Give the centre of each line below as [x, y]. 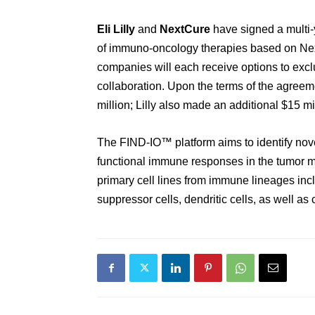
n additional [249, 105]
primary [117, 180]
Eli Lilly [117, 29]
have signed [245, 29]
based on [274, 48]
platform [197, 142]
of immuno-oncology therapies [172, 48]
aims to [236, 142]
